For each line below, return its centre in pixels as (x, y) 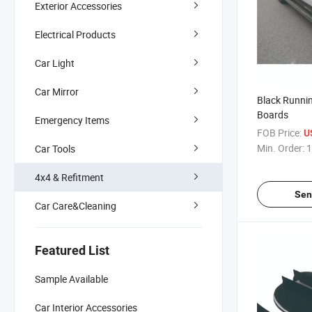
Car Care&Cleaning (76, 205)
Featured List (72, 250)
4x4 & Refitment (69, 177)
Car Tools (55, 148)
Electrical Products (75, 34)
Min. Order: (281, 148)
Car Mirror (57, 91)
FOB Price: (279, 133)
